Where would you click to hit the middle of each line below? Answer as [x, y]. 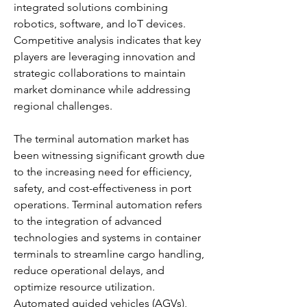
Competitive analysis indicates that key [107, 40]
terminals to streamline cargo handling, [109, 254]
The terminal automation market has [101, 139]
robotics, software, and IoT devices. [100, 24]
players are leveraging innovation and [105, 57]
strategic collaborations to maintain [100, 73]
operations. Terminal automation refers [108, 205]
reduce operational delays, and [89, 270]
